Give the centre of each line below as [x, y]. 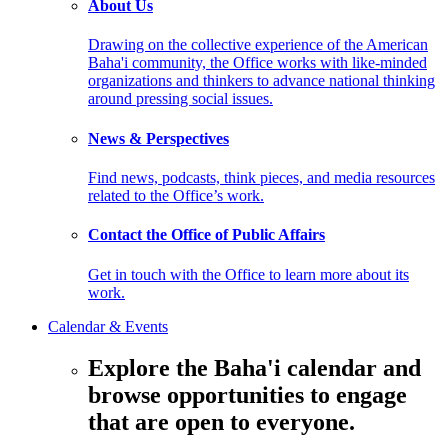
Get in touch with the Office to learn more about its [248, 274]
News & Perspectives [158, 138]
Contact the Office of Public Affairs [206, 235]
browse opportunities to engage [247, 395]
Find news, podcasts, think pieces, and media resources [261, 177]
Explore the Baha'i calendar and [254, 368]
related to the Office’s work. [176, 195]
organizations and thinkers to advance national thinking [261, 81]
